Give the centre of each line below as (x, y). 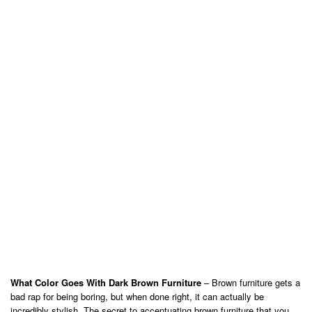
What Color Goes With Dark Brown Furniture (106, 282)
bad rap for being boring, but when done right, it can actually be (137, 296)
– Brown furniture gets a (251, 282)
